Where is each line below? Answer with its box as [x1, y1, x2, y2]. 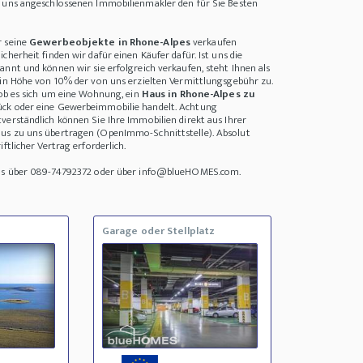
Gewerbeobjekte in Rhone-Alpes [29, 33, 190, 52]
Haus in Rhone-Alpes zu [141, 85, 254, 104]
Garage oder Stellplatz [101, 222, 216, 241]
